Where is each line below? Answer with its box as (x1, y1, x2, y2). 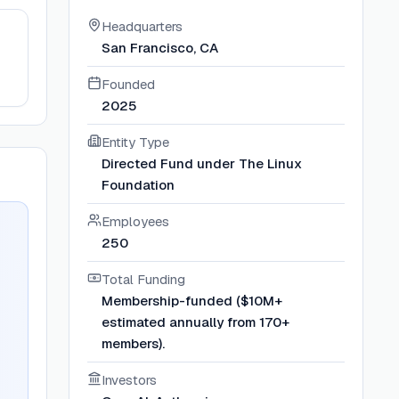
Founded (102, 76, 156, 93)
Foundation (102, 176, 175, 193)
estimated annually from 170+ (102, 313, 290, 330)
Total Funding (102, 271, 186, 288)
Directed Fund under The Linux (102, 155, 303, 172)
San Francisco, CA (102, 39, 219, 56)
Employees (102, 213, 170, 230)
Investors (102, 371, 158, 388)
